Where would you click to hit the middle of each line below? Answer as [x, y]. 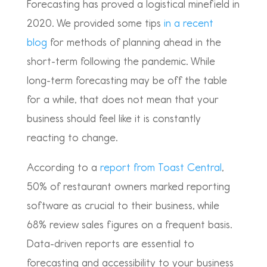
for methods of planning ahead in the [134, 42]
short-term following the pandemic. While [121, 61]
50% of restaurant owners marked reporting [128, 187]
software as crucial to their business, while [123, 206]
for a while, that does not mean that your [122, 100]
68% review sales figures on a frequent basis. [129, 225]
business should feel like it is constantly [114, 119]
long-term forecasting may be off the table [127, 80]
